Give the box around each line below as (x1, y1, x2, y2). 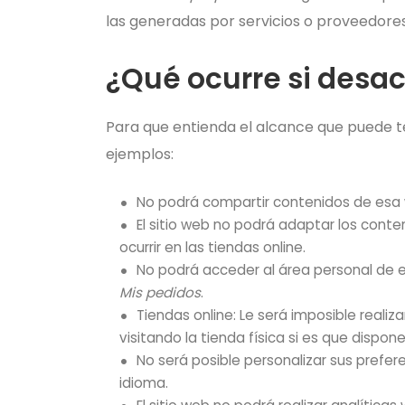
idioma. (119, 373, 168, 392)
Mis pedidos (119, 283, 201, 302)
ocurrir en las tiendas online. (119, 238, 306, 257)
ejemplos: (106, 144, 174, 165)
